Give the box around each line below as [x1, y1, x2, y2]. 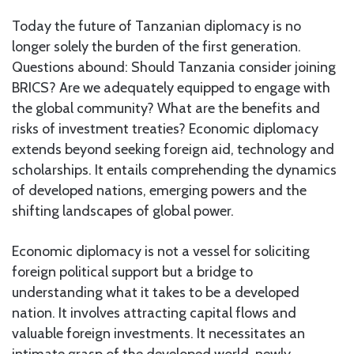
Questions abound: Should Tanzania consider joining [12, 58, 336, 76]
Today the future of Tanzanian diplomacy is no [12, 17, 301, 35]
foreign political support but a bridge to [12, 262, 253, 281]
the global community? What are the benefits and [12, 99, 320, 117]
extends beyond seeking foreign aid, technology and [12, 140, 334, 158]
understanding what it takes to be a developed [12, 283, 299, 301]
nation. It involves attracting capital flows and [12, 303, 296, 322]
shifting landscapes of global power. [12, 201, 234, 220]
